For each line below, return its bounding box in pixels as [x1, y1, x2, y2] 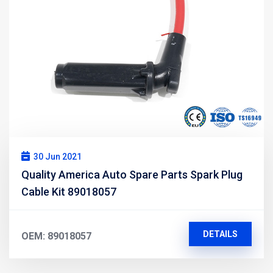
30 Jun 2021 [34, 151, 82, 161]
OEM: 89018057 [21, 230, 91, 242]
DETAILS [202, 229, 238, 239]
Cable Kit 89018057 [21, 185, 116, 198]
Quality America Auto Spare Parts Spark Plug [21, 168, 243, 181]
